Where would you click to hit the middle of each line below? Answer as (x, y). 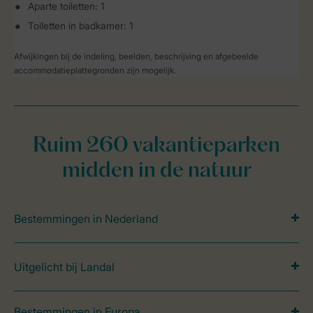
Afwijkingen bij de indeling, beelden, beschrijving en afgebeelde (136, 56)
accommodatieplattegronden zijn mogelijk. (95, 70)
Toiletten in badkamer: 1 (80, 26)
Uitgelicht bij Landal (64, 267)
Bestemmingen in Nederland (86, 219)
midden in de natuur (156, 172)
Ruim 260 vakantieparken (156, 146)
